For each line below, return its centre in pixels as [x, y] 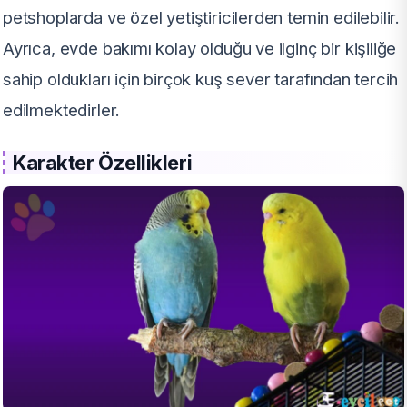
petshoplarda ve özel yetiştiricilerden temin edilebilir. [202, 18]
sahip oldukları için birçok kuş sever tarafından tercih [201, 79]
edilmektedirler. [62, 110]
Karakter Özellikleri [103, 163]
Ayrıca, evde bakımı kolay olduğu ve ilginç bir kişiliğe [200, 49]
